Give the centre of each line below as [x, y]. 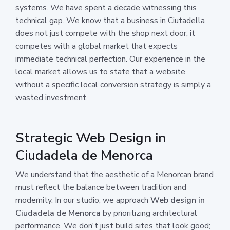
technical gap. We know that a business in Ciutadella [110, 20]
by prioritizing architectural [149, 213]
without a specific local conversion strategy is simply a [113, 84]
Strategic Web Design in [91, 138]
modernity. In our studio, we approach [83, 200]
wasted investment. [52, 97]
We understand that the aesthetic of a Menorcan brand [114, 174]
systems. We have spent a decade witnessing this [106, 7]
